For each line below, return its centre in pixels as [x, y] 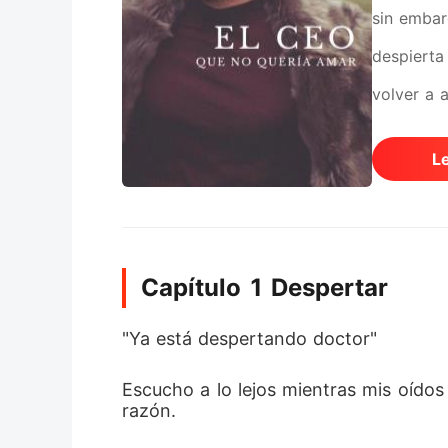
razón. [152, 410]
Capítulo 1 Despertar [264, 287]
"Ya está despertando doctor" [249, 338]
